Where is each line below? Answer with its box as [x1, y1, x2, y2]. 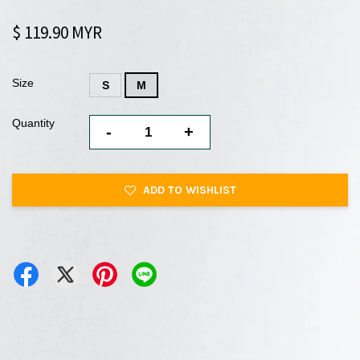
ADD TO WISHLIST [142, 182, 236, 197]
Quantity [12, 116, 55, 129]
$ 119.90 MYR [12, 21, 102, 43]
